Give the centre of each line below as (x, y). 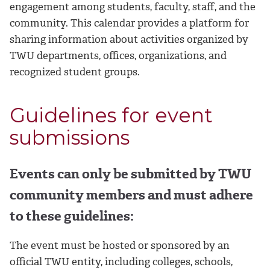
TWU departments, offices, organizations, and (118, 56)
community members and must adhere (131, 195)
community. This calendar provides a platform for (129, 23)
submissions (70, 138)
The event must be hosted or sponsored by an (120, 245)
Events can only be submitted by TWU (130, 174)
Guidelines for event (111, 115)
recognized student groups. (75, 72)
